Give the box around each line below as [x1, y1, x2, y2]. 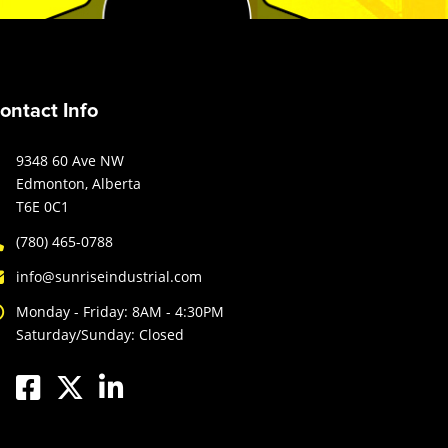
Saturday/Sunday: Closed [16, 325, 184, 345]
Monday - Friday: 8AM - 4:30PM [16, 302, 224, 322]
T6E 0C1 [16, 197, 69, 217]
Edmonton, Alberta [16, 174, 141, 194]
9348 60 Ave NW [16, 151, 124, 171]
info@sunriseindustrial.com [16, 267, 202, 287]
